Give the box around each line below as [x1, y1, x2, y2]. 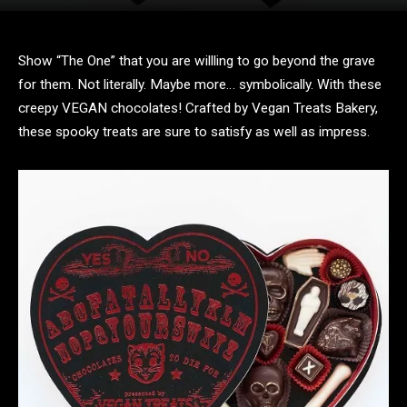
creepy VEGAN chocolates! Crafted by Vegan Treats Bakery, [18, 100, 378, 116]
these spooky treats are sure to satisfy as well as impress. [18, 124, 370, 140]
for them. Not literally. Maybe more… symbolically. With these [18, 76, 382, 93]
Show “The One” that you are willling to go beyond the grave [18, 53, 375, 69]
